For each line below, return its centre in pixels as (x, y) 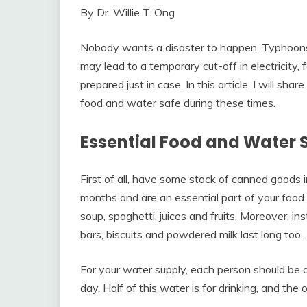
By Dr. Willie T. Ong (127, 12)
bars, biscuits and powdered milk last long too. (192, 234)
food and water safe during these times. (178, 102)
